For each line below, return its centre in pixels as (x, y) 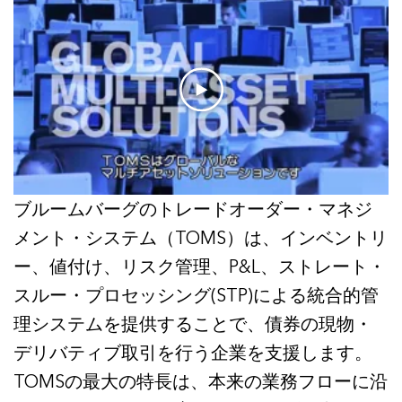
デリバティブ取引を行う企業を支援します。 (193, 353)
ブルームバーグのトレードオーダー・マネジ (193, 210)
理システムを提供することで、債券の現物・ (193, 324)
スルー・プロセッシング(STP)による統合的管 (196, 296)
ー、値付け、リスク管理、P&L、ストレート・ (200, 267)
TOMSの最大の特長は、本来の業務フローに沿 (201, 382)
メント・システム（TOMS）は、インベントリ (201, 238)
